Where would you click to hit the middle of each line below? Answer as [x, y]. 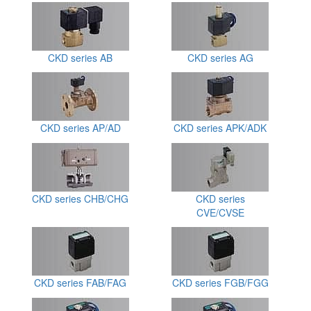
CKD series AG [220, 57]
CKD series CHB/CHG [81, 198]
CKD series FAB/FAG [81, 283]
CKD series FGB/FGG [220, 283]
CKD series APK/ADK [220, 128]
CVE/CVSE [220, 212]
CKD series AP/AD [80, 128]
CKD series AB [81, 57]
